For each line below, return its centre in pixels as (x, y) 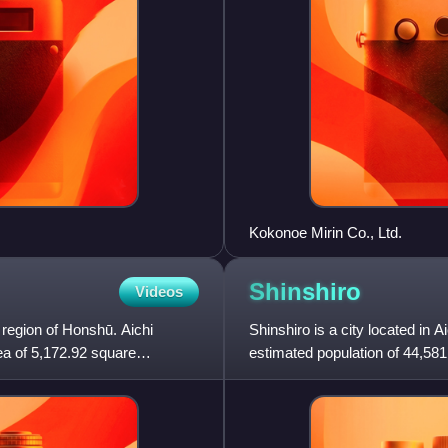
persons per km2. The (321, 376)
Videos (159, 292)
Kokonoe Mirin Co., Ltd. (325, 233)
